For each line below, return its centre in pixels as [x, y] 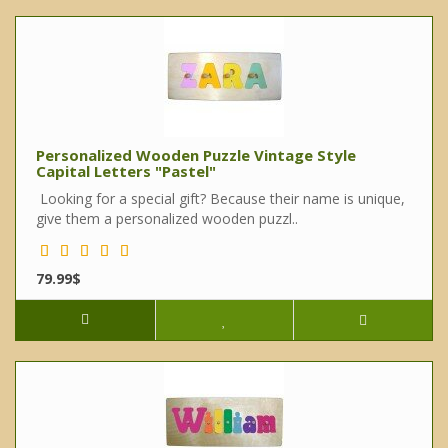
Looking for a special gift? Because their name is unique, [220, 199]
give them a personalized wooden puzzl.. [167, 219]
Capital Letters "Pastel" [126, 171]
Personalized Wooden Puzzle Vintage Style [196, 155]
